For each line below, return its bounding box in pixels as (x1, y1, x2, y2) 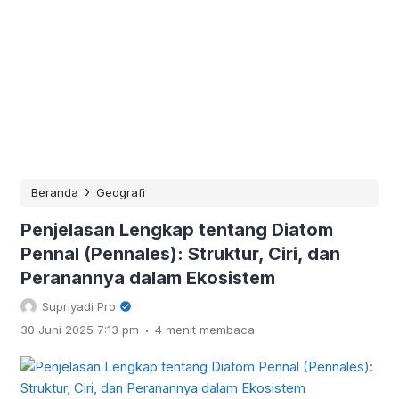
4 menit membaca (155, 322, 255, 338)
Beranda (31, 185, 78, 200)
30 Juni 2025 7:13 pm (20, 322, 139, 338)
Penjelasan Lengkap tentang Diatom (20, 219, 333, 241)
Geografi (96, 185, 145, 200)
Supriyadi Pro (42, 299, 116, 314)
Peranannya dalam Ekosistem (20, 267, 275, 289)
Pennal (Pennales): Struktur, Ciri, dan (20, 243, 340, 265)
